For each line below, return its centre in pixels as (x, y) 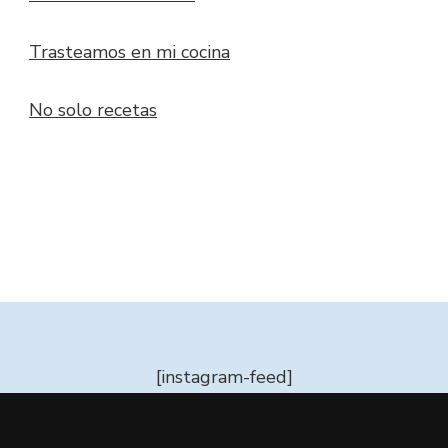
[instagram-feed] (224, 377)
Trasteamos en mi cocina (129, 52)
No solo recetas (93, 110)
